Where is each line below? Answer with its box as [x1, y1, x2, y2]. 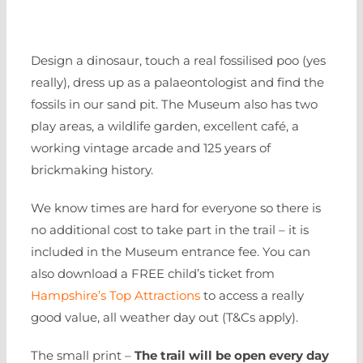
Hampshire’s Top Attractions [31, 288, 200, 303]
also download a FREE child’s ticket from [31, 266, 275, 281]
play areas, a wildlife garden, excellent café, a [31, 118, 299, 134]
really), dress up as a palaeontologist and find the [31, 75, 324, 90]
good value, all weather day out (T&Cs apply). [31, 310, 298, 325]
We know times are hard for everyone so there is [31, 200, 321, 216]
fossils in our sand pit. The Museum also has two [31, 96, 318, 112]
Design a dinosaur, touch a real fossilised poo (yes [31, 53, 326, 68]
